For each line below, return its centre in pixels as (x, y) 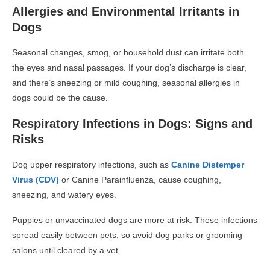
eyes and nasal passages (75, 68)
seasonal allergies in (201, 83)
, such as (153, 165)
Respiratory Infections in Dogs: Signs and (132, 124)
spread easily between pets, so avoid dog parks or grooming (127, 235)
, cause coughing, (187, 180)
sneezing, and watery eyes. (65, 195)
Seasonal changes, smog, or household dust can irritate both (128, 53)
